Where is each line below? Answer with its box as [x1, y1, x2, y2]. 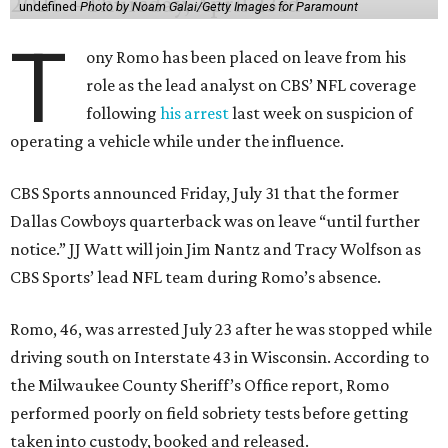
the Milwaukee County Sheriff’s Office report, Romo [10, 375, 389, 396]
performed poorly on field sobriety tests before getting [10, 403, 409, 424]
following [86, 103, 161, 124]
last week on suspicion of [229, 103, 414, 124]
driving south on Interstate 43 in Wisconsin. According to [10, 347, 429, 368]
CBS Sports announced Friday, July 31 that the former [10, 183, 399, 204]
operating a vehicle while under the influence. [10, 131, 344, 152]
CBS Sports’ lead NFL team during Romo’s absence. [10, 267, 381, 288]
